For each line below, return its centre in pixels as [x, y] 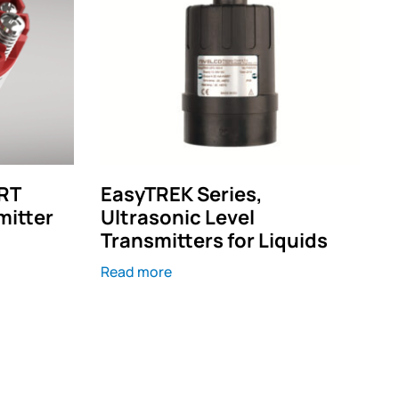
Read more [136, 272]
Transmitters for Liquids [214, 241]
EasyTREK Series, [181, 195]
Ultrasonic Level [177, 218]
